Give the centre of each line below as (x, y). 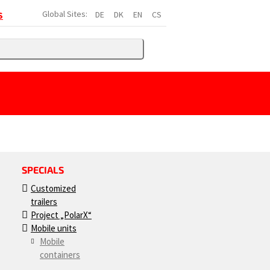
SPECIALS (43, 170)
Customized (53, 188)
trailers (44, 202)
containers (60, 255)
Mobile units (54, 228)
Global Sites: (65, 14)
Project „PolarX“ (61, 215)
